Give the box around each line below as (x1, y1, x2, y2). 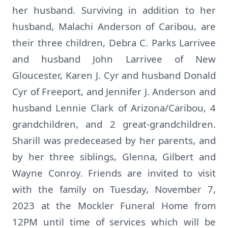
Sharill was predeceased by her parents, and (12, 134, 216, 147)
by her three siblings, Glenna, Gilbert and (12, 150, 216, 163)
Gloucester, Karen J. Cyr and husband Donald (12, 69, 216, 81)
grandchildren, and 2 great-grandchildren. (12, 118, 216, 130)
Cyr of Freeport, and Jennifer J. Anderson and (12, 85, 216, 98)
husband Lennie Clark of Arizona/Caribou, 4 (12, 101, 216, 114)
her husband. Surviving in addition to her (12, 4, 216, 16)
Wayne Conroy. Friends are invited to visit (12, 166, 216, 179)
